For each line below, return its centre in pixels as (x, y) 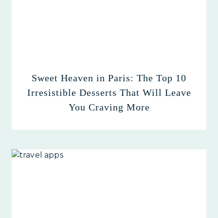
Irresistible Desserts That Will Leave (109, 93)
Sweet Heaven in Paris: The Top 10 (109, 78)
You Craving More (109, 107)
